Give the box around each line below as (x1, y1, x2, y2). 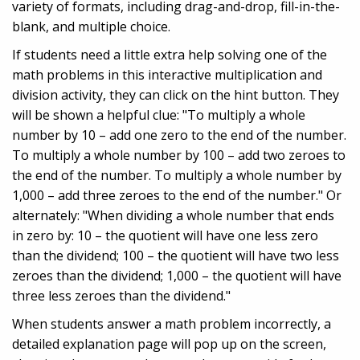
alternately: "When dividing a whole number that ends (12, 207, 334, 225)
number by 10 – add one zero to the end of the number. (12, 126, 346, 145)
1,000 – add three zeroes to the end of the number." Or (12, 186, 342, 205)
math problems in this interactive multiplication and (12, 66, 322, 84)
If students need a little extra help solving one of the (12, 46, 327, 64)
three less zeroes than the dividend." (12, 287, 231, 305)
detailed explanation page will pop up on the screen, (12, 335, 326, 354)
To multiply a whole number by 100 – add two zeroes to (12, 146, 346, 165)
